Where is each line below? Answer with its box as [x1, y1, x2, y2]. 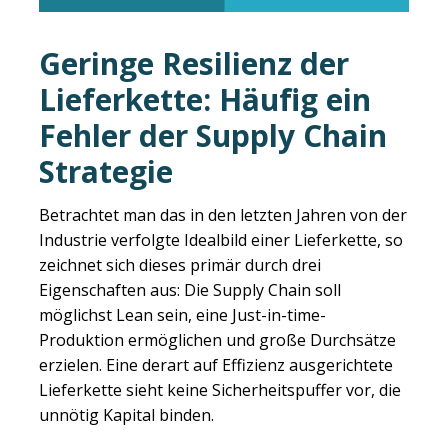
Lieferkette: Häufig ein [39, 78, 371, 120]
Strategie [39, 150, 173, 192]
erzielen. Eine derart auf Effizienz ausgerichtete [39, 354, 393, 377]
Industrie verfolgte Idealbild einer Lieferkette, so [39, 229, 403, 252]
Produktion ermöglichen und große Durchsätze [39, 329, 396, 352]
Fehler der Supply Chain [39, 114, 387, 156]
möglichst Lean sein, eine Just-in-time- [39, 304, 326, 327]
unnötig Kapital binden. [39, 404, 214, 427]
